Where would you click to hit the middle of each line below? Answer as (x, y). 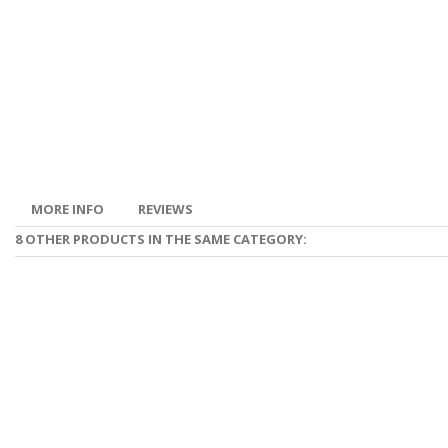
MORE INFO (67, 209)
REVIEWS (165, 209)
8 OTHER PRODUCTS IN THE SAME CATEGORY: (161, 239)
